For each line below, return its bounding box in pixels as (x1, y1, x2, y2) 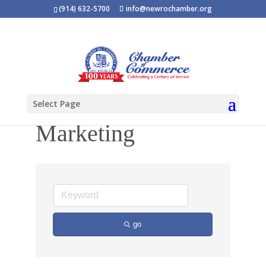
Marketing (35, 120, 135, 147)
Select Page (32, 98, 80, 109)
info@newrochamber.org (126, 4, 213, 14)
